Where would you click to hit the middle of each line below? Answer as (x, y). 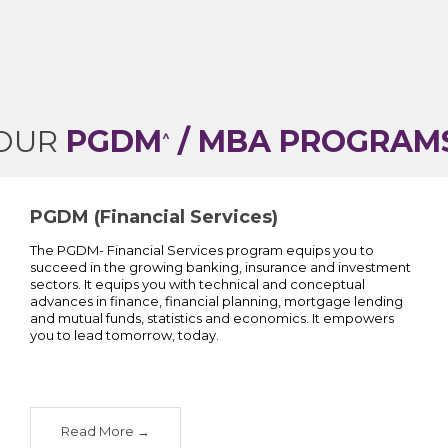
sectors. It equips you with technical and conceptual (197, 283)
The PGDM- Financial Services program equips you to (201, 249)
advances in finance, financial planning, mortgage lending (216, 300)
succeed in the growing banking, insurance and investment (220, 266)
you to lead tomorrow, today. (124, 334)
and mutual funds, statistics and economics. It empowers (211, 317)
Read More (97, 430)
